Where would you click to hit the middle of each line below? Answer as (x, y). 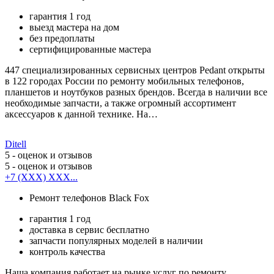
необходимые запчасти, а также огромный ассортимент (120, 103)
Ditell (16, 144)
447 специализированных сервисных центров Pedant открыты (135, 70)
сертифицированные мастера (90, 49)
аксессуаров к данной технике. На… (81, 114)
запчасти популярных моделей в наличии (116, 240)
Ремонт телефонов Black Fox (89, 198)
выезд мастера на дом (74, 27)
